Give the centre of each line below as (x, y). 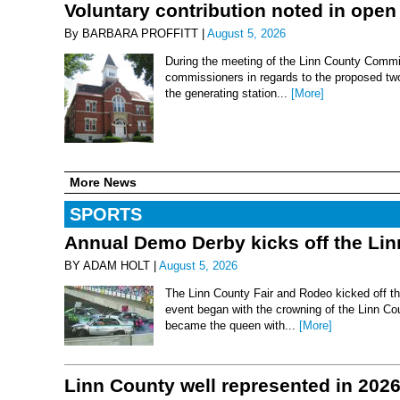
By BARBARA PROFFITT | (136, 34)
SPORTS (106, 214)
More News (103, 182)
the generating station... (228, 94)
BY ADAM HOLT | (112, 265)
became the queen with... (232, 325)
